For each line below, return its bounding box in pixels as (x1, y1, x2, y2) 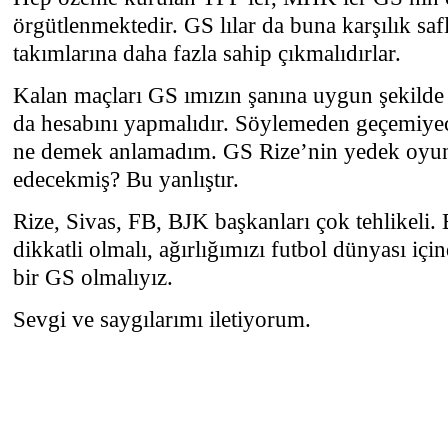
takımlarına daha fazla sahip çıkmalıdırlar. (13, 40, 401, 66)
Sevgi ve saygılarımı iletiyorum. (13, 306, 311, 332)
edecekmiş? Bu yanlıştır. (13, 166, 239, 192)
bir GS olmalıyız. (13, 264, 173, 290)
